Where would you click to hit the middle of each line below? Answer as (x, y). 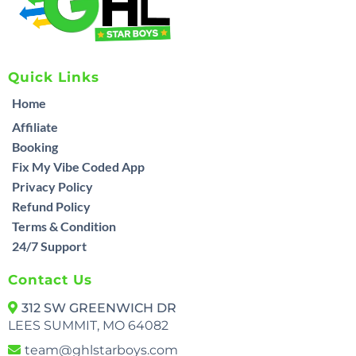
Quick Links (54, 77)
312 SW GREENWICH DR (99, 308)
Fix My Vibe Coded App (78, 166)
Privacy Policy (52, 186)
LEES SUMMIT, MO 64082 (88, 325)
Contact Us (50, 279)
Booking (35, 146)
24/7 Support (49, 246)
